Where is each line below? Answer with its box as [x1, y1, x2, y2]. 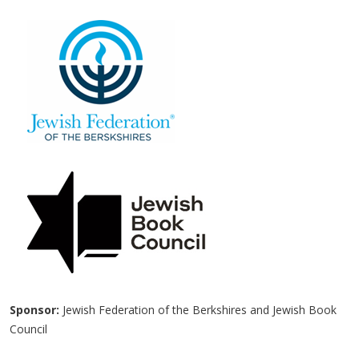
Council [10, 321, 47, 337]
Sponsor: [10, 302, 59, 318]
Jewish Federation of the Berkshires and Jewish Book [59, 302, 337, 318]
